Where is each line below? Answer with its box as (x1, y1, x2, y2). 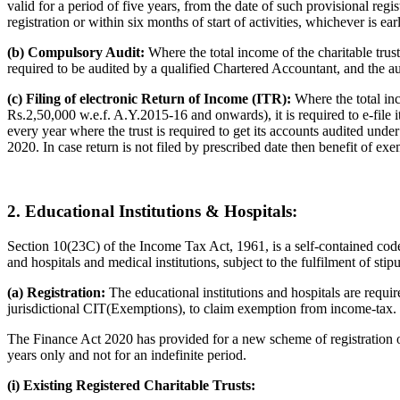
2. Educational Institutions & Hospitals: (7, 202, 297, 221)
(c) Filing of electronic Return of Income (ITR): (7, 90, 291, 106)
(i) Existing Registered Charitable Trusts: (7, 378, 255, 394)
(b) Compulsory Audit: (7, 44, 145, 60)
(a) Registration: (7, 285, 109, 301)
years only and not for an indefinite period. (7, 347, 246, 363)
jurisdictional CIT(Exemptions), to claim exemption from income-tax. (7, 301, 396, 317)
